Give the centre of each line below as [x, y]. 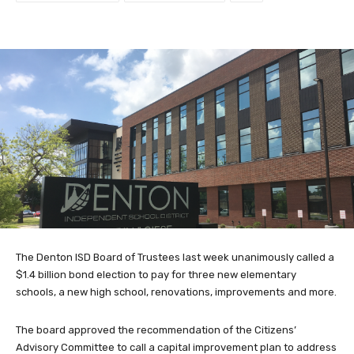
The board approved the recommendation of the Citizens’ [156, 330]
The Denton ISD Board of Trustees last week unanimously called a [175, 258]
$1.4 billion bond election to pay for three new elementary [156, 275]
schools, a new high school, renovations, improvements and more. [176, 292]
